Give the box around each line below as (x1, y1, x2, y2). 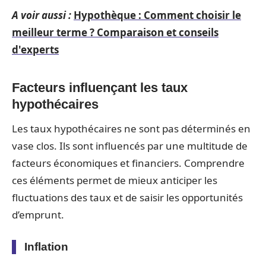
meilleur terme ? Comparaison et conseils (12, 25, 218, 39)
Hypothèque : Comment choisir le (74, 8, 241, 22)
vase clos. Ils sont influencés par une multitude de (12, 138, 248, 153)
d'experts (12, 42, 59, 56)
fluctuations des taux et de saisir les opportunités (12, 190, 243, 204)
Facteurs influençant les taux (12, 80, 188, 95)
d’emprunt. (12, 207, 64, 221)
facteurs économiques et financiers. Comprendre (12, 156, 245, 170)
